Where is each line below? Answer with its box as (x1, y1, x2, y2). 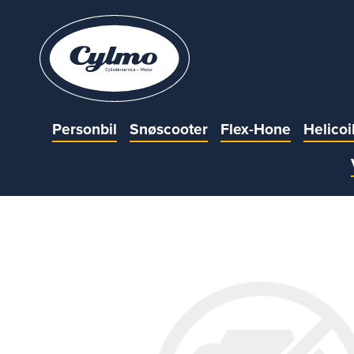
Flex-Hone (220, 120, 291, 138)
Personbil (51, 120, 117, 138)
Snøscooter (129, 120, 208, 138)
